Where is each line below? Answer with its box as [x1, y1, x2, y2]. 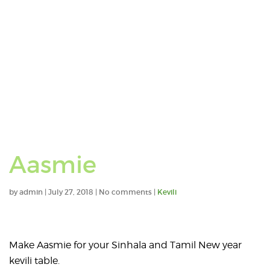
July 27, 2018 [48, 187, 93, 196]
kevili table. [9, 255, 60, 266]
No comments [99, 187, 152, 196]
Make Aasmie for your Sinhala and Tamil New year [9, 239, 242, 251]
